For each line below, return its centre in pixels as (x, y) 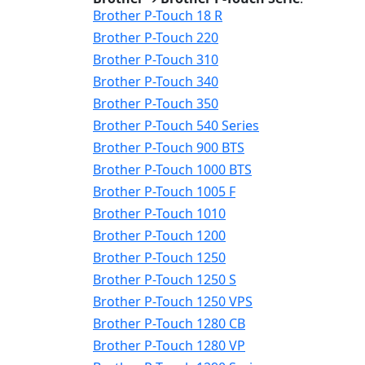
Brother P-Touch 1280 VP (169, 345)
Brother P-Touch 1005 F (164, 191)
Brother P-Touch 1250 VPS (173, 301)
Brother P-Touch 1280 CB (169, 323)
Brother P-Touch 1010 (159, 213)
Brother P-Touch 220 (156, 37)
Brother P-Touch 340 (156, 81)
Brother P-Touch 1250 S (165, 279)
